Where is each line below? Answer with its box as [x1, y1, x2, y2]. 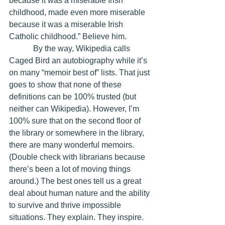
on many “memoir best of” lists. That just [9, 68, 152, 77]
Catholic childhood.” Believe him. [9, 32, 129, 41]
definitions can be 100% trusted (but [9, 92, 138, 101]
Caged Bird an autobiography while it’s [9, 56, 149, 65]
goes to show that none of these [9, 80, 124, 89]
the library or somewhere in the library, [9, 128, 146, 137]
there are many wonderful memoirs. [9, 140, 136, 149]
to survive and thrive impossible [9, 200, 123, 209]
